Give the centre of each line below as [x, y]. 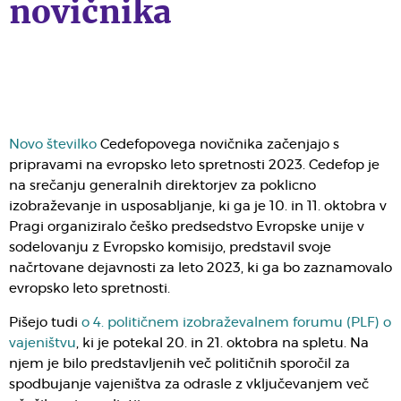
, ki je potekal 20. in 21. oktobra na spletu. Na [222, 343]
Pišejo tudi [45, 323]
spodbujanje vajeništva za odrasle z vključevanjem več [189, 384]
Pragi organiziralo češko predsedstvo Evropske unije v [187, 227]
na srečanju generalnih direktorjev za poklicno [162, 186]
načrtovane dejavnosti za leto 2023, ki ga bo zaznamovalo [200, 268]
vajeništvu [43, 343]
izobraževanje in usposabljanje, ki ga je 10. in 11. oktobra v [198, 206]
